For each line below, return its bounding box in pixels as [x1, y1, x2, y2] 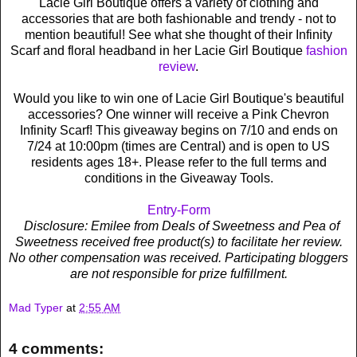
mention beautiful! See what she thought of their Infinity [25, 27, 332, 41]
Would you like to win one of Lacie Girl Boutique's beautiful [13, 91, 344, 105]
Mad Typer [9, 301, 63, 315]
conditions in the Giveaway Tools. [84, 171, 273, 185]
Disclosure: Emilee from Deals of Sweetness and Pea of [24, 218, 339, 233]
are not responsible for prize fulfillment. [69, 266, 288, 280]
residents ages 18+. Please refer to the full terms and [30, 155, 327, 169]
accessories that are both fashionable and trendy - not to [21, 11, 336, 25]
